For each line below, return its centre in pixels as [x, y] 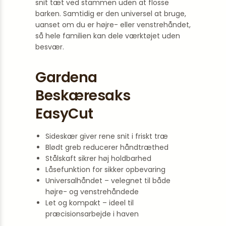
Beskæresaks [83, 96]
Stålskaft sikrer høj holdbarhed [98, 158]
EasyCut [64, 114]
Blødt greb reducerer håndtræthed [107, 147]
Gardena [66, 77]
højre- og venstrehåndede [92, 192]
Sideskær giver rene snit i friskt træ [107, 136]
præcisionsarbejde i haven [92, 214]
